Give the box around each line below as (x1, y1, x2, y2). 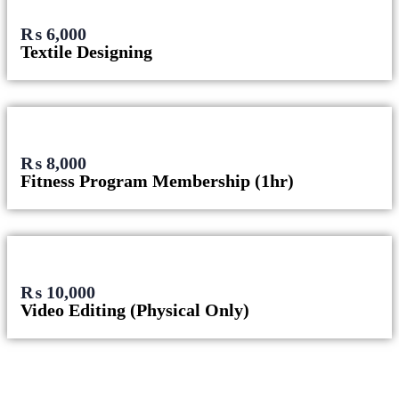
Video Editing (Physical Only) (20, 300, 249, 321)
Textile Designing (20, 42, 152, 62)
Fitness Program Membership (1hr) (20, 171, 294, 191)
